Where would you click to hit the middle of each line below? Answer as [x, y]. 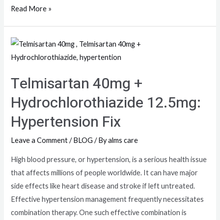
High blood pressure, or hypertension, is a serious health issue [109, 159]
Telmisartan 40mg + [77, 84]
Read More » [31, 9]
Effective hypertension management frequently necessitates [108, 199]
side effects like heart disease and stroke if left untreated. [103, 186]
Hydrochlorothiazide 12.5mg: [106, 103]
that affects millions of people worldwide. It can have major [105, 172]
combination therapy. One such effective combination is [99, 212]
